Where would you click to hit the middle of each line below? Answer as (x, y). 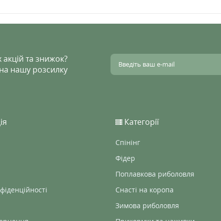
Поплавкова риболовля (155, 174)
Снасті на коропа (145, 190)
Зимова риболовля (147, 205)
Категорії (141, 122)
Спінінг (128, 142)
